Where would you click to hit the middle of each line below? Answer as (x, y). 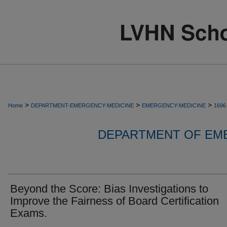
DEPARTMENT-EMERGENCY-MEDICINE (82, 105)
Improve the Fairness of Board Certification (115, 201)
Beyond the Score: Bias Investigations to (109, 189)
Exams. (29, 213)
